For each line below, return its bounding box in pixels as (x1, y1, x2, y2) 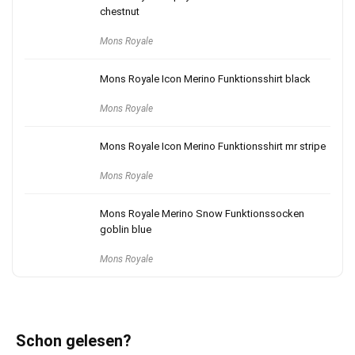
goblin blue (100, 223, 151, 235)
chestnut (100, 6, 139, 17)
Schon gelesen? (16, 331, 132, 350)
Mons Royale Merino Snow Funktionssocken (100, 208, 304, 219)
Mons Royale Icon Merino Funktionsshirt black (100, 73, 311, 85)
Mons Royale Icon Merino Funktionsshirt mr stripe (100, 140, 326, 152)
